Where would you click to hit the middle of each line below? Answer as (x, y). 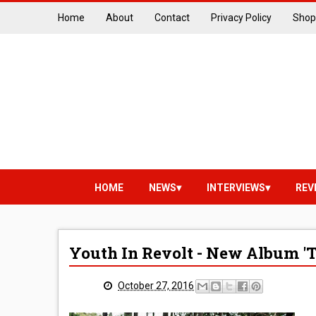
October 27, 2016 (156, 285)
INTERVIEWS (236, 188)
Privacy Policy (241, 18)
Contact (172, 18)
